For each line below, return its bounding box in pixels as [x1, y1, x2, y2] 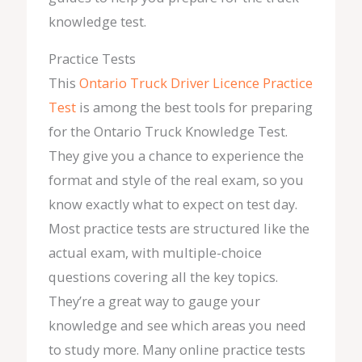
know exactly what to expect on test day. [48, 195, 297, 214]
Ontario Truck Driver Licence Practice [78, 74, 313, 93]
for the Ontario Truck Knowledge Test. [48, 122, 288, 141]
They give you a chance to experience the [48, 146, 304, 166]
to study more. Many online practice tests [48, 340, 305, 360]
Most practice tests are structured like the [48, 219, 309, 238]
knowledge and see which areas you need [48, 316, 306, 335]
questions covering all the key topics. [48, 267, 278, 287]
